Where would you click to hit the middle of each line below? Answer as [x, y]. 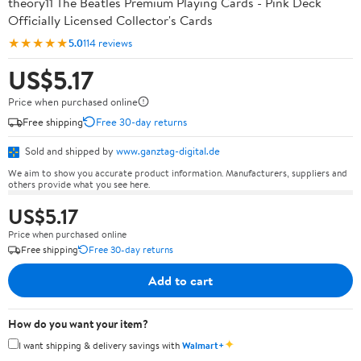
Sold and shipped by [69, 151]
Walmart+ [203, 345]
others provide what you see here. [79, 184]
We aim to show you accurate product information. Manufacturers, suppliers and [178, 172]
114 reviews [108, 42]
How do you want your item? [78, 324]
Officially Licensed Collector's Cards [110, 20]
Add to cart [180, 280]
